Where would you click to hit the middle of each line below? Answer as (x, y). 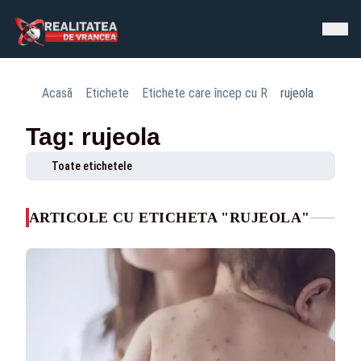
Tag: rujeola (93, 137)
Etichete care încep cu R (205, 93)
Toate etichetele (92, 166)
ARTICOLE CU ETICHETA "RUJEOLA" (170, 218)
